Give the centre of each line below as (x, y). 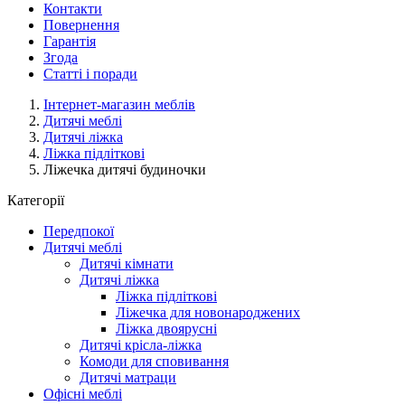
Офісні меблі (83, 394)
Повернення (81, 25)
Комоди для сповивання (154, 361)
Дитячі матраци (128, 377)
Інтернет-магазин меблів (119, 104)
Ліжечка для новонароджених (208, 312)
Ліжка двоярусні (166, 329)
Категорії (36, 200)
